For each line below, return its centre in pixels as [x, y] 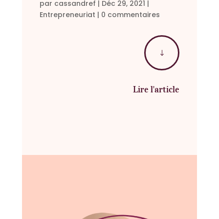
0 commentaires [130, 15]
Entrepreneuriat [67, 15]
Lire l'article [156, 89]
